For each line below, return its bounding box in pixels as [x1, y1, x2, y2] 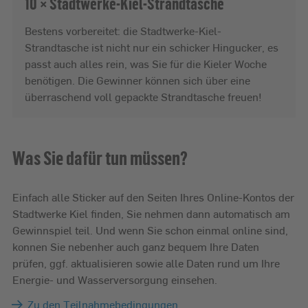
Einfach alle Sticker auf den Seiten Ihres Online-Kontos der [12, 188, 294, 205]
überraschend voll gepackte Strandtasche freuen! [25, 88, 262, 104]
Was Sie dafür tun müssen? [12, 145, 188, 169]
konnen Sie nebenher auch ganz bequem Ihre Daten [12, 238, 259, 254]
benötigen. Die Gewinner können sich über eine [25, 71, 250, 88]
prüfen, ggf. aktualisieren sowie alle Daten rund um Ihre [12, 254, 280, 271]
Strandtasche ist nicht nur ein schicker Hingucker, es [25, 38, 278, 55]
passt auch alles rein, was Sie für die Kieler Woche [25, 55, 267, 71]
